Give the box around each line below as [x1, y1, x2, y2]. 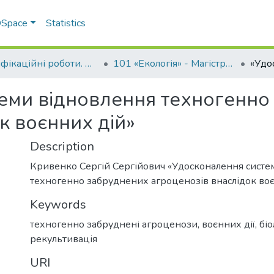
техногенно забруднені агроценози [30, 218, 198, 231]
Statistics [46, 17, 86, 30]
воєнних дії [202, 218, 255, 231]
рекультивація [30, 232, 97, 246]
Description [30, 138, 94, 155]
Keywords [30, 196, 86, 213]
